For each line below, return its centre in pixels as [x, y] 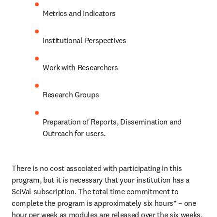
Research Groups [71, 94]
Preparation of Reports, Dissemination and [112, 122]
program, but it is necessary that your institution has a [101, 180]
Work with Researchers [80, 67]
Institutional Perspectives [85, 40]
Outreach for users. [74, 133]
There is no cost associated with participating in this [97, 168]
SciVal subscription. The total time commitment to [95, 191]
